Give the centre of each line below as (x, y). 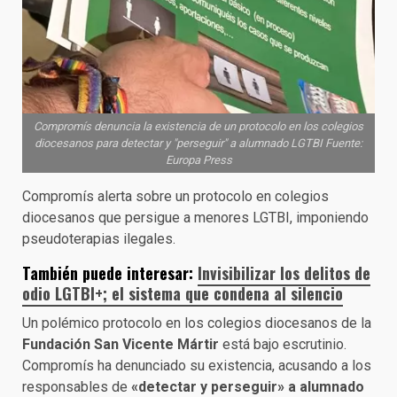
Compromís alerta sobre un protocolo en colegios (175, 196)
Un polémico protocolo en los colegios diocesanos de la (197, 323)
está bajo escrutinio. (283, 344)
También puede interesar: (110, 272)
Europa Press (198, 160)
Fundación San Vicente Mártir (121, 344)
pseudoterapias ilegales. (99, 238)
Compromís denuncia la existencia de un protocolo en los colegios (198, 126)
